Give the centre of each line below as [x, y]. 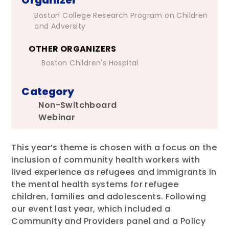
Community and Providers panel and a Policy [109, 221]
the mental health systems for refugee [95, 184]
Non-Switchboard [78, 105]
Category [48, 91]
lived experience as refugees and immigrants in [114, 172]
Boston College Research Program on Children [121, 15]
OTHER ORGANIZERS [73, 49]
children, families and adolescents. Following [109, 196]
